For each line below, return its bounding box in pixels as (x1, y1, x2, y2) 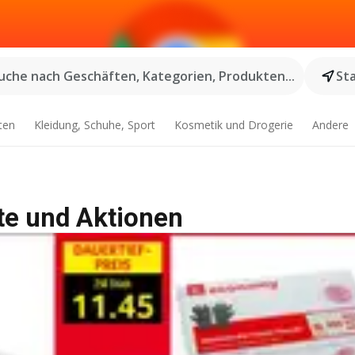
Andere (311, 117, 349, 132)
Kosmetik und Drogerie (174, 117, 293, 132)
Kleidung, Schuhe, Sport (34, 117, 156, 132)
